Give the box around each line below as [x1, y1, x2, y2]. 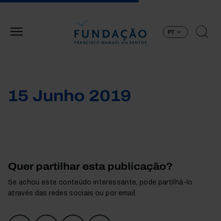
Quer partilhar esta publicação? [8, 161, 173, 172]
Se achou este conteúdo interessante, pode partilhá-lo [8, 179, 193, 186]
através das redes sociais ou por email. [8, 189, 137, 197]
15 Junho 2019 [8, 87, 131, 105]
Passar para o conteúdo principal [110, 1, 219, 9]
